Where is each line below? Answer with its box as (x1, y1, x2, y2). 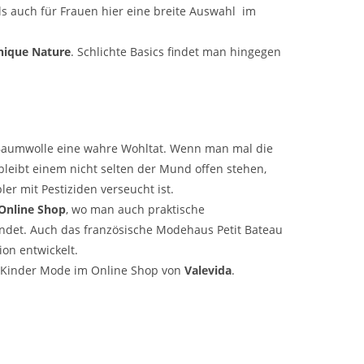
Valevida (184, 262, 232, 279)
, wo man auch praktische (66, 201, 205, 218)
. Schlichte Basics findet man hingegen (71, 44, 281, 60)
